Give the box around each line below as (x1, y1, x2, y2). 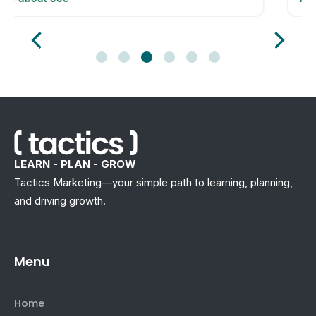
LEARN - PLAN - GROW (14, 157, 136, 171)
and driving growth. (14, 194, 106, 208)
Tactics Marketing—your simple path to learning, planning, (14, 176, 293, 190)
